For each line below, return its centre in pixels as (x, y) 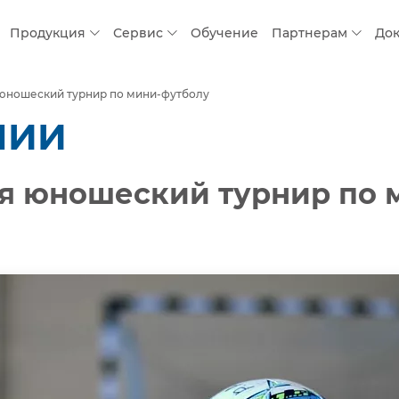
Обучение (224, 33)
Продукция (48, 33)
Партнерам (309, 33)
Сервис (138, 33)
